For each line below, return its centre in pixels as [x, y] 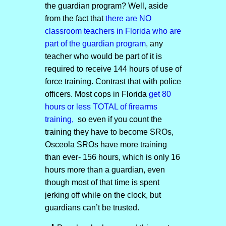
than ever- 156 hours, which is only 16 [112, 157]
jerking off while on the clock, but [103, 195]
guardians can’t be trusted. [92, 208]
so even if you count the [119, 120]
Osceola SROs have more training [106, 145]
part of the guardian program [95, 44]
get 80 [159, 94]
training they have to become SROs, [109, 132]
